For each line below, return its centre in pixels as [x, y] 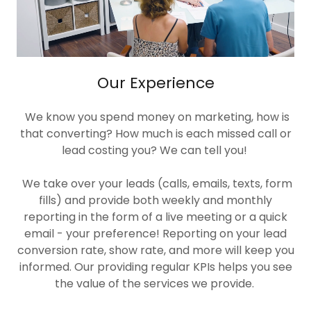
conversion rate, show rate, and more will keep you [155, 250]
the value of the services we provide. [155, 284]
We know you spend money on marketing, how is [155, 117]
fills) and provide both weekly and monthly [155, 200]
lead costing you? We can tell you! [155, 150]
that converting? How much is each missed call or [155, 134]
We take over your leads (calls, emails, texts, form [155, 184]
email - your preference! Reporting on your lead [155, 234]
